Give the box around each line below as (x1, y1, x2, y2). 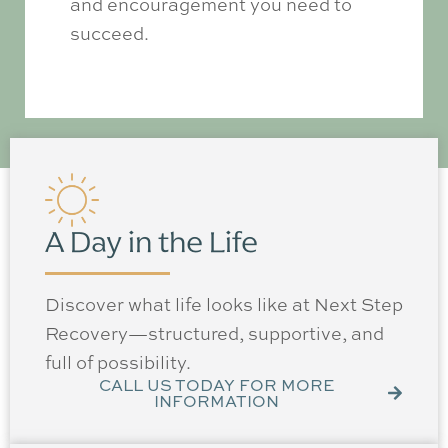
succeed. (70, 20, 149, 45)
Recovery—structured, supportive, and (45, 320, 384, 345)
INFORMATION (153, 389, 279, 412)
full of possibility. (45, 349, 191, 374)
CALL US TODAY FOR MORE (98, 373, 334, 396)
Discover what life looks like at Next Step (45, 291, 403, 316)
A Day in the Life (45, 224, 258, 261)
